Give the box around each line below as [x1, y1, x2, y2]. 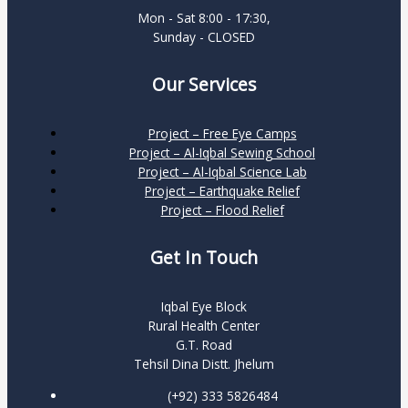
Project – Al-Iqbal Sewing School [129, 144, 315, 162]
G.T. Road [176, 336, 232, 354]
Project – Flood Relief [160, 201, 284, 219]
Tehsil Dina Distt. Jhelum [134, 355, 274, 373]
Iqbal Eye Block [161, 298, 247, 316]
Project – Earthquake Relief [145, 182, 300, 200]
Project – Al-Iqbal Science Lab [138, 163, 307, 181]
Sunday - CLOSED [153, 28, 255, 46]
